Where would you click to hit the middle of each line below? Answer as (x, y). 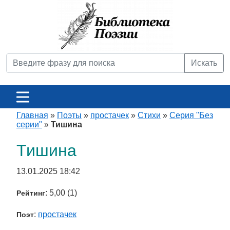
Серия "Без (191, 115)
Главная (32, 115)
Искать (204, 63)
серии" (29, 124)
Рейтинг (31, 193)
